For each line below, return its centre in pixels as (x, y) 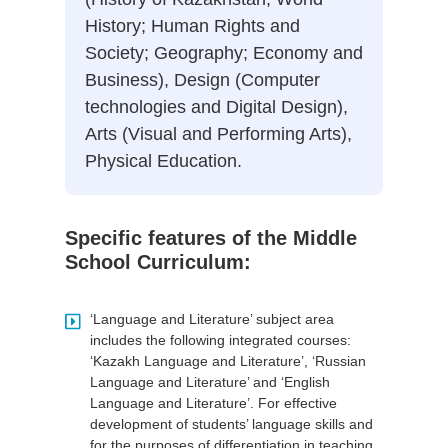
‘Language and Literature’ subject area (211, 319)
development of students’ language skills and (231, 424)
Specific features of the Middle (210, 238)
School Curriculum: (160, 262)
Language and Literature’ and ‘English (209, 382)
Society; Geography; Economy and (223, 53)
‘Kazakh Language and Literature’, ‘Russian (227, 361)
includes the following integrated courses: (220, 340)
